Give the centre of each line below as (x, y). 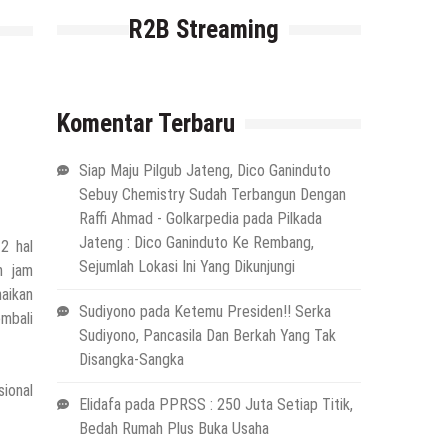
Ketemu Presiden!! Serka (252, 312)
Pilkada (299, 219)
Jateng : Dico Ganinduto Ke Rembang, (196, 243)
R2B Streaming (203, 30)
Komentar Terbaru (145, 124)
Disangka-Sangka (131, 360)
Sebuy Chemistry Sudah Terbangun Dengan (212, 195)
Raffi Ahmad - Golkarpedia (158, 219)
